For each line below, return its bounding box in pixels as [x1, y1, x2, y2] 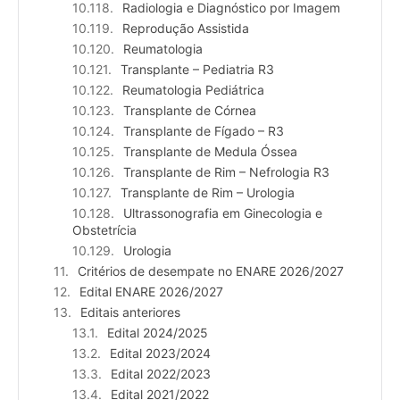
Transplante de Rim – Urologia [121, 185, 295, 201]
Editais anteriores [80, 304, 180, 321]
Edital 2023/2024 [110, 346, 211, 362]
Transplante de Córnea [123, 103, 256, 119]
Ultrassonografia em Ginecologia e [123, 205, 322, 221]
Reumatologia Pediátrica [122, 82, 264, 98]
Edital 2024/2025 [107, 325, 208, 341]
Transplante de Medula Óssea [123, 144, 297, 160]
